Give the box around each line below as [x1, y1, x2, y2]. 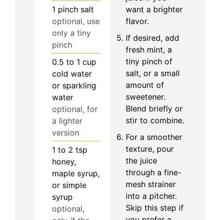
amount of [126, 80, 164, 90]
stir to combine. [126, 115, 184, 125]
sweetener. [126, 91, 165, 102]
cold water [52, 68, 92, 79]
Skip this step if [126, 202, 184, 213]
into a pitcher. [126, 191, 177, 201]
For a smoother [126, 132, 182, 142]
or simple [52, 180, 86, 190]
